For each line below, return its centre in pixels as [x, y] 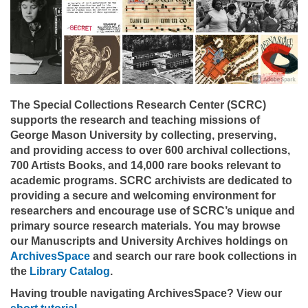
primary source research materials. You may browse [145, 225]
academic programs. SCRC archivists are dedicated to [151, 180]
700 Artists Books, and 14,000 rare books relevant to [146, 165]
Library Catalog [70, 271]
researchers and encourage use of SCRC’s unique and [153, 210]
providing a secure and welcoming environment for [143, 195]
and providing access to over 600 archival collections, [150, 150]
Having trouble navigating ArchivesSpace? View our [146, 293]
